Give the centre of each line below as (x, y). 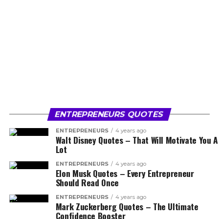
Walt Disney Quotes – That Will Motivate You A (137, 140)
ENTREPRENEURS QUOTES (110, 114)
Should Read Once (87, 182)
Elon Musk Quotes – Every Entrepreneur (125, 173)
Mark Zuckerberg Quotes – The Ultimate (127, 206)
